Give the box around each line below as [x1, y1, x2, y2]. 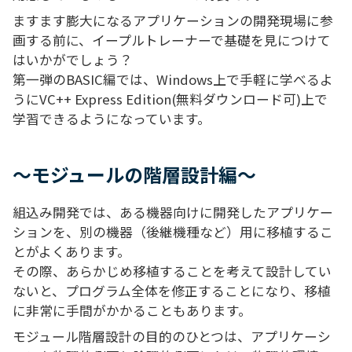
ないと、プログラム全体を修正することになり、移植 [13, 280, 331, 300]
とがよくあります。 [13, 241, 130, 261]
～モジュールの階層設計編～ [13, 159, 256, 188]
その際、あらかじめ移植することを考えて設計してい [13, 261, 332, 280]
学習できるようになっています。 [13, 108, 211, 128]
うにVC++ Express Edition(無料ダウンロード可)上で [13, 89, 328, 108]
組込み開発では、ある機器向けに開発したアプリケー [13, 202, 333, 222]
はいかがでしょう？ [13, 49, 133, 69]
